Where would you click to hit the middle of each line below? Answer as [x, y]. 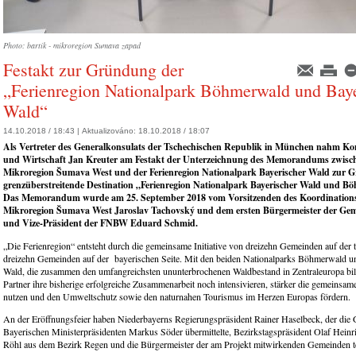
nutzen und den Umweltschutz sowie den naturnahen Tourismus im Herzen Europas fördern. [177, 297]
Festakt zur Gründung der [93, 70]
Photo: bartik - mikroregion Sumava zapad [72, 45]
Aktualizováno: [110, 131]
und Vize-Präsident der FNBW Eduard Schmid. [101, 223]
